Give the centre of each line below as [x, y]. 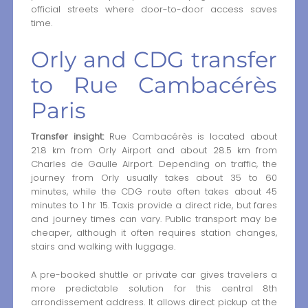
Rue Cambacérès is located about [190, 137]
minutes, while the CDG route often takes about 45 [154, 192]
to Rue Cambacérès [154, 85]
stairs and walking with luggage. [103, 247]
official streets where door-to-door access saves [154, 10]
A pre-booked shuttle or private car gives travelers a [154, 274]
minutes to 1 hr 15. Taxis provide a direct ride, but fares [154, 206]
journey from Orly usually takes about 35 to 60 [154, 178]
